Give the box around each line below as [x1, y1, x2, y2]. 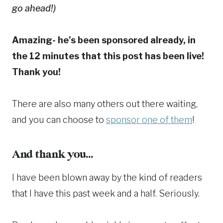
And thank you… [12, 149, 93, 161]
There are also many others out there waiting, [12, 99, 198, 110]
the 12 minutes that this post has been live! [12, 51, 204, 62]
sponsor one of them [106, 114, 192, 125]
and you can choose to [12, 114, 106, 125]
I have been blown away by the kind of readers [12, 172, 202, 183]
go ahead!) [12, 3, 56, 14]
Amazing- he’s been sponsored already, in [12, 35, 196, 46]
